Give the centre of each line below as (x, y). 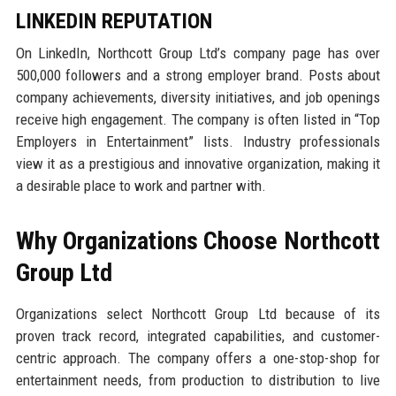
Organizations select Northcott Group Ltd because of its (198, 313)
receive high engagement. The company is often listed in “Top (198, 119)
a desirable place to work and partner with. (141, 185)
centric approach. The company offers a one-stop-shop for (198, 358)
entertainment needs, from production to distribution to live (198, 380)
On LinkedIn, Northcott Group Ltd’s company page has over (198, 53)
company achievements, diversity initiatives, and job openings (198, 97)
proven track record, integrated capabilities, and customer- (198, 335)
